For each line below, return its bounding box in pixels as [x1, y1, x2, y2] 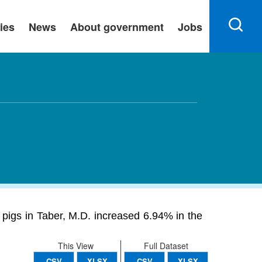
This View [57, 240, 94, 251]
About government [70, 19, 164, 35]
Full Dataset [144, 240, 188, 251]
